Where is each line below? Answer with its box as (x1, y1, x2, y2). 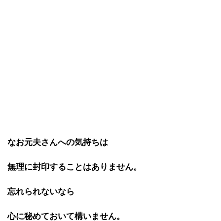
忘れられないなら (7, 186, 74, 196)
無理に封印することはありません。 (7, 162, 142, 172)
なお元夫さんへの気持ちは (7, 137, 108, 147)
